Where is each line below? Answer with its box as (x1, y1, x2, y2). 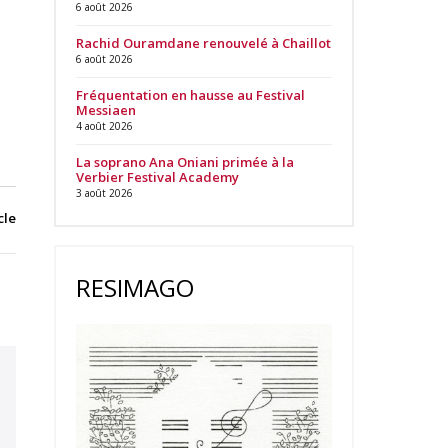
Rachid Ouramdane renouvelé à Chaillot (75, 34, 331, 52)
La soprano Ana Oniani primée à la (75, 153, 294, 171)
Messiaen (75, 101, 136, 119)
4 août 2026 (75, 119, 133, 133)
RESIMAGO (75, 271, 194, 304)
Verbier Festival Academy (75, 168, 239, 186)
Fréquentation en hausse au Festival (75, 86, 305, 104)
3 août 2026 (75, 186, 133, 200)
